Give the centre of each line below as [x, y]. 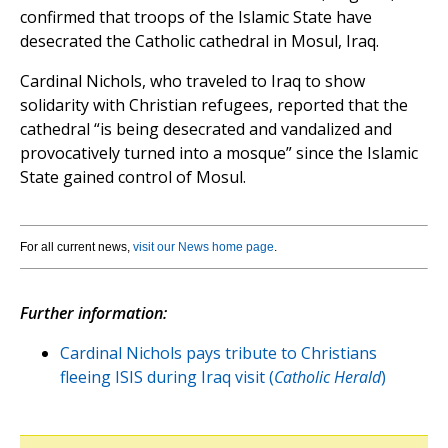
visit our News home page [203, 247]
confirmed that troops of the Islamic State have [196, 17]
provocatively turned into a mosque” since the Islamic [219, 153]
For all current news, [76, 247]
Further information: [93, 313]
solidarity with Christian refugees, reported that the [214, 105]
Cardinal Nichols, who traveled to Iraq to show [192, 81]
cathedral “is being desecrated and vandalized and [206, 129]
